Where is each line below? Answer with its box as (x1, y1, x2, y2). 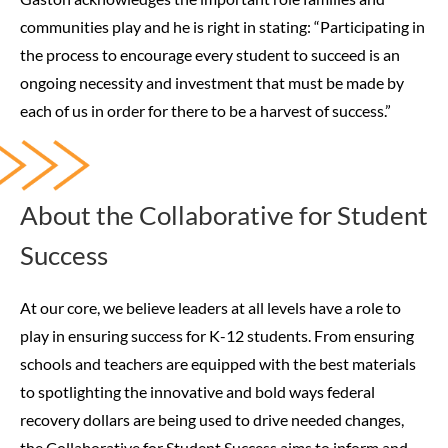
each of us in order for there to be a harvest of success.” (20, 100, 391, 120)
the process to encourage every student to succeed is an (20, 44, 400, 64)
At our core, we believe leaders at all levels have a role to (20, 297, 401, 317)
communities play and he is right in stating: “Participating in (20, 16, 425, 36)
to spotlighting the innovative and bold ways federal (20, 381, 375, 401)
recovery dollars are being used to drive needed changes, (20, 409, 404, 429)
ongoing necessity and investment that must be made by (20, 72, 404, 92)
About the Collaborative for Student (20, 198, 428, 231)
